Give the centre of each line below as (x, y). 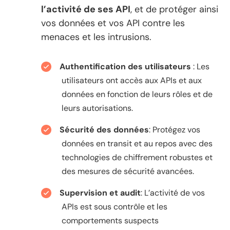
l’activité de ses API (86, 9)
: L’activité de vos (173, 193)
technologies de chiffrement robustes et (137, 157)
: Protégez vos (175, 129)
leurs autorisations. (97, 108)
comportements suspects (110, 220)
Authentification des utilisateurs (126, 66)
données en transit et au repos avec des (137, 143)
